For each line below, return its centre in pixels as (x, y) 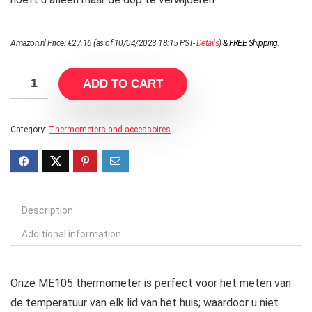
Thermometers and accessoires (110, 130)
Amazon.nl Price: (39, 44)
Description (47, 211)
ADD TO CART (123, 84)
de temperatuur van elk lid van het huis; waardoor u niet (145, 303)
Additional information (71, 234)
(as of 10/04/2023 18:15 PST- (144, 44)
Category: (30, 130)
